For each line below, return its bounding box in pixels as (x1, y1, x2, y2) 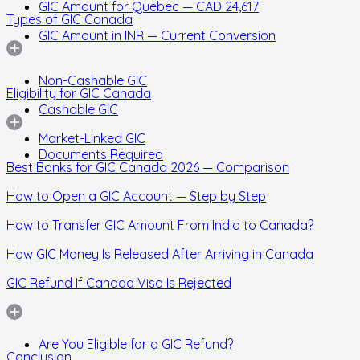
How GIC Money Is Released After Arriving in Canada (6, 245, 313, 262)
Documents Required (39, 145, 163, 162)
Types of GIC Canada (6, 10, 133, 27)
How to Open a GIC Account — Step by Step (6, 187, 266, 204)
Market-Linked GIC (39, 129, 145, 146)
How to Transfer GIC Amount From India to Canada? (6, 216, 313, 233)
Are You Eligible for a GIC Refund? (39, 335, 233, 352)
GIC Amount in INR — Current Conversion (39, 27, 276, 43)
